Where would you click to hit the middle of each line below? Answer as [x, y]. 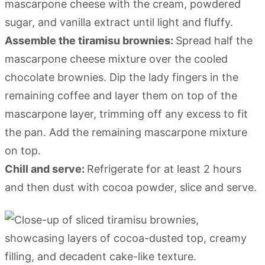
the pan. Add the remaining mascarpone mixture [126, 132]
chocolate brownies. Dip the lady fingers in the [122, 77]
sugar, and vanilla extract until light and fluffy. [119, 22]
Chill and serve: [46, 169]
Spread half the [214, 40]
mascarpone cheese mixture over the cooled [116, 59]
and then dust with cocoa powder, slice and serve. [131, 187]
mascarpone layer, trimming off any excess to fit [126, 114]
